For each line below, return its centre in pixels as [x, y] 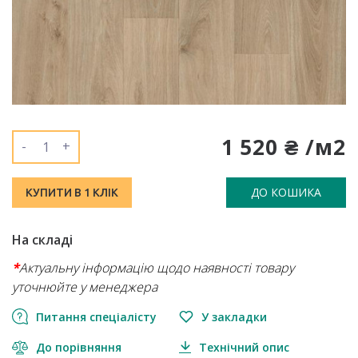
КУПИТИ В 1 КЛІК [72, 193]
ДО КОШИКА [286, 192]
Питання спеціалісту [96, 317]
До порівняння [79, 348]
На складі [42, 240]
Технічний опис [244, 348]
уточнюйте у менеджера [85, 287]
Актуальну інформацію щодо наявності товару [157, 268]
